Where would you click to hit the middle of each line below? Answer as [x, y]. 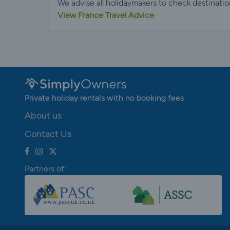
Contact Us [48, 134]
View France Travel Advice [106, 15]
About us [43, 116]
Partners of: [45, 169]
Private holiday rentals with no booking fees [104, 98]
